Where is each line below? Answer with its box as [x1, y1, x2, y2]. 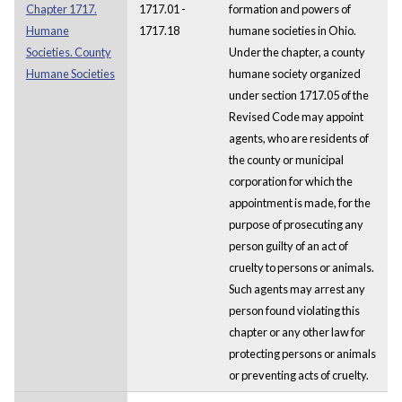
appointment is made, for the [228, 195, 371, 210]
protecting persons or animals [228, 345, 376, 361]
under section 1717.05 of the [228, 87, 369, 102]
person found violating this [228, 302, 360, 318]
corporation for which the [228, 173, 353, 188]
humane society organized [228, 66, 361, 81]
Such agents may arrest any [228, 281, 365, 296]
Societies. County [25, 44, 111, 59]
